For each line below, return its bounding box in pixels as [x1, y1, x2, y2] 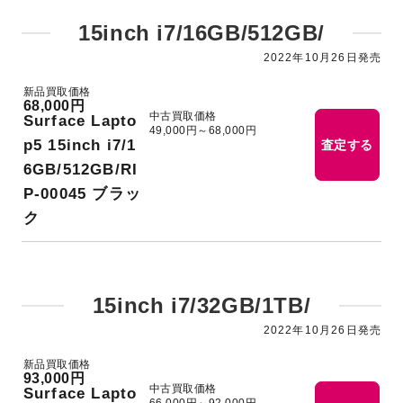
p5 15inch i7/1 [22, 136, 137, 154]
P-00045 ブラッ [22, 184, 142, 202]
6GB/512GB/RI [22, 160, 139, 178]
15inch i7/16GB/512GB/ [78, 20, 325, 45]
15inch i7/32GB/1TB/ [92, 293, 311, 318]
